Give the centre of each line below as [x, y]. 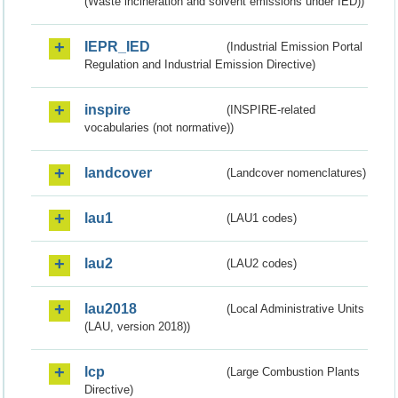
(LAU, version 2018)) [137, 327]
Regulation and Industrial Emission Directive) [200, 65]
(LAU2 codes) [262, 264]
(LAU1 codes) [262, 219]
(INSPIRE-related [271, 110]
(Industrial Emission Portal [295, 47]
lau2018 [111, 309]
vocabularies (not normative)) [159, 128]
